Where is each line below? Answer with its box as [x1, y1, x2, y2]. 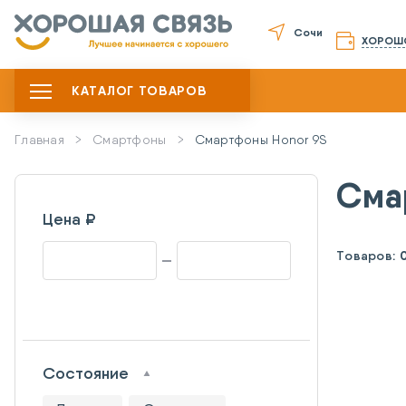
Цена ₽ [43, 209, 96, 229]
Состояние [43, 363, 129, 383]
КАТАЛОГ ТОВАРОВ [72, 82, 208, 99]
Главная [14, 132, 64, 147]
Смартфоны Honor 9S [194, 132, 328, 147]
